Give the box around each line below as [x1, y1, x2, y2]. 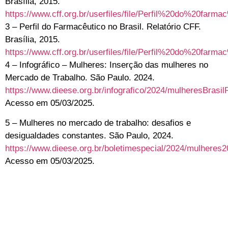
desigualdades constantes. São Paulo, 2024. [5, 130, 174, 140]
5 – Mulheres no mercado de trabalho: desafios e [5, 118, 191, 128]
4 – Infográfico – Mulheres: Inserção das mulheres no [5, 60, 208, 70]
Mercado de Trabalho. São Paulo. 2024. [5, 72, 155, 82]
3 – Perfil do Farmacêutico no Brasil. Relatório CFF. [5, 21, 201, 32]
